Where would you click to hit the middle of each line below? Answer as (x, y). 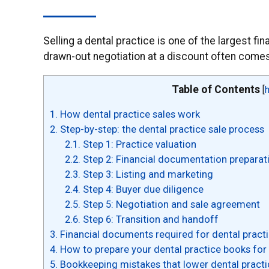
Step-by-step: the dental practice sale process (161, 129)
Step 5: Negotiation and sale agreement (171, 204)
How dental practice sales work (129, 114)
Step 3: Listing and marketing (147, 174)
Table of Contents (216, 89)
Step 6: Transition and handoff (150, 219)
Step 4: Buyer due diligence (142, 189)
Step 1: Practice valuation (139, 144)
